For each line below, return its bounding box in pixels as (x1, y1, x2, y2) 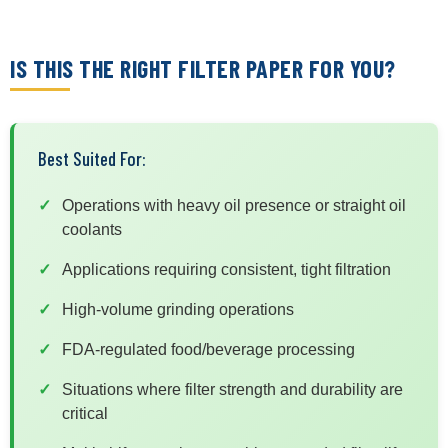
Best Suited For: (38, 146, 146, 170)
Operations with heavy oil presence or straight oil (62, 196, 406, 214)
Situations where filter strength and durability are (62, 380, 403, 398)
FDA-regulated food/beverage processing (62, 340, 355, 358)
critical (62, 404, 108, 422)
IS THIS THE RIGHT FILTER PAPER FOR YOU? (10, 53, 396, 83)
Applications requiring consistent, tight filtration (62, 260, 391, 278)
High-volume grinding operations (62, 300, 294, 318)
